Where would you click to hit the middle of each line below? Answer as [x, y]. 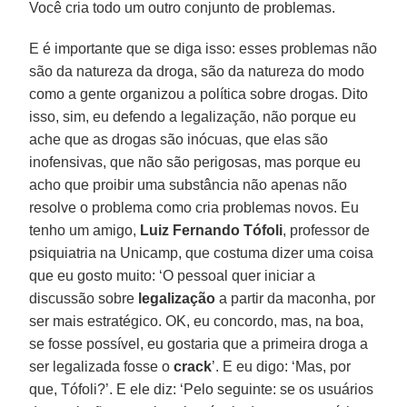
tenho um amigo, [85, 230]
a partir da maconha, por [296, 298]
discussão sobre [84, 298]
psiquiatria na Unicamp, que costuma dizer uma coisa [202, 253]
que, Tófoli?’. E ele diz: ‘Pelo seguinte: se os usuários [202, 389]
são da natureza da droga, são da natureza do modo [197, 71]
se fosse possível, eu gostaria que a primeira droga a [199, 343]
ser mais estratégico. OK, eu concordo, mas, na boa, [197, 321]
